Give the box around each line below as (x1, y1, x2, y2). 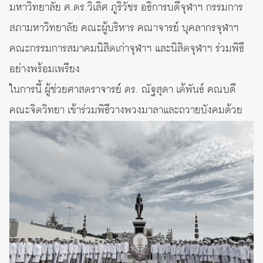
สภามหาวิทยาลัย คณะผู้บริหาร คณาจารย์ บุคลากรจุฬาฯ (9, 21, 239, 36)
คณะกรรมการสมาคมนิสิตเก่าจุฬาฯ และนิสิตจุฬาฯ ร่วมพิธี (9, 41, 244, 57)
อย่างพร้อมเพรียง (9, 62, 80, 77)
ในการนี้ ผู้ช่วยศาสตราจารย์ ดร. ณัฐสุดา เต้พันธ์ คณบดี (9, 82, 236, 98)
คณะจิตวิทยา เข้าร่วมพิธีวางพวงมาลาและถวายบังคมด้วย (9, 103, 242, 119)
